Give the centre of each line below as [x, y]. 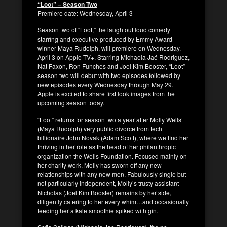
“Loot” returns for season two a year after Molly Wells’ [110, 119]
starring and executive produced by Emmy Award [105, 39]
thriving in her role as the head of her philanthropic [107, 146]
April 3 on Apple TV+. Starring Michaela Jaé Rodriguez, [113, 57]
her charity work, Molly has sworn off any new [100, 165]
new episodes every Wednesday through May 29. [105, 84]
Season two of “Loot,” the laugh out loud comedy [104, 29]
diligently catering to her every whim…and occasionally [113, 201]
